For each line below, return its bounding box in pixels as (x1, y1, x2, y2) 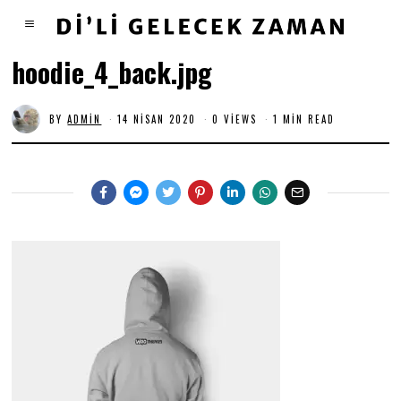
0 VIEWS (212, 111, 258, 126)
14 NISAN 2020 (117, 111, 197, 126)
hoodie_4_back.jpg (12, 52, 213, 92)
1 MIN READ (273, 111, 336, 126)
